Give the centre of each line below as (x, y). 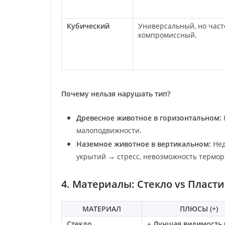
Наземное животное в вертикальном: (144, 144)
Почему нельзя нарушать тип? (116, 93)
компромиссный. (167, 35)
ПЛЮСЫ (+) (199, 208)
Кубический (88, 26)
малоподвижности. (109, 130)
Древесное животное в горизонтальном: (149, 118)
